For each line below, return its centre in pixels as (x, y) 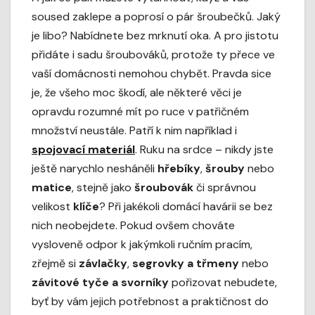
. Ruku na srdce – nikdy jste (204, 150)
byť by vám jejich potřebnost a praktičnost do (150, 302)
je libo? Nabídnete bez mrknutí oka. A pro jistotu (155, 36)
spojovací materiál (83, 150)
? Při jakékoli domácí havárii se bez (186, 207)
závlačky (103, 264)
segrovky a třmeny (186, 264)
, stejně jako (103, 188)
